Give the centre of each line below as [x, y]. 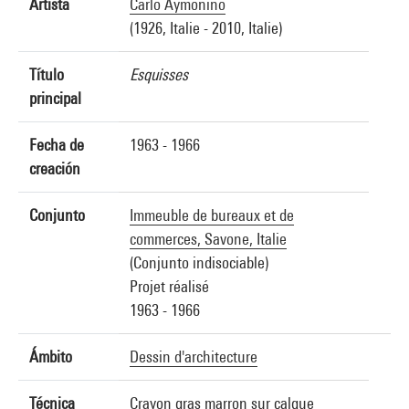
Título [47, 74]
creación [55, 168]
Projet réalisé [169, 286]
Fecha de [57, 145]
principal [55, 98]
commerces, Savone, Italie [208, 239]
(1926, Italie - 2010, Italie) [206, 28]
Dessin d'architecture [194, 357]
